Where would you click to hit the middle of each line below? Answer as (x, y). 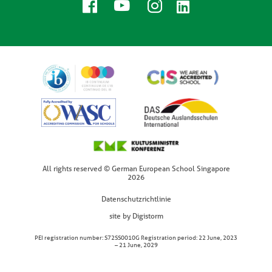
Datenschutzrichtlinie (136, 199)
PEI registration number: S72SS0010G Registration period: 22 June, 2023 (136, 238)
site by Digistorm (136, 216)
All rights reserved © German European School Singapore (136, 169)
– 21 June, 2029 (136, 245)
